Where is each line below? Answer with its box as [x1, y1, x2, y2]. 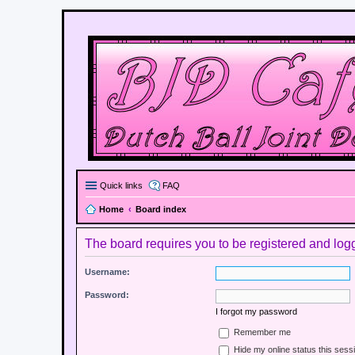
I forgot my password [216, 307, 297, 316]
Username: [85, 267, 130, 277]
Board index [136, 204, 186, 214]
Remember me [231, 327, 291, 338]
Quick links [100, 181, 143, 190]
